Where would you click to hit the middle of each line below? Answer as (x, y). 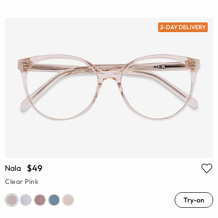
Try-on (194, 200)
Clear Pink (22, 182)
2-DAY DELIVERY (183, 27)
